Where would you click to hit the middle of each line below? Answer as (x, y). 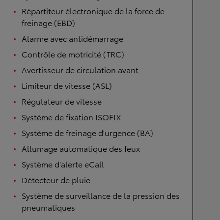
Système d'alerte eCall (63, 164)
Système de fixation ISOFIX (71, 117)
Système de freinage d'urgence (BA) (87, 132)
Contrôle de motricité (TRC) (73, 54)
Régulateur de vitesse (62, 101)
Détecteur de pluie (56, 179)
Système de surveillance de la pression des (101, 195)
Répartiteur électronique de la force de (93, 11)
